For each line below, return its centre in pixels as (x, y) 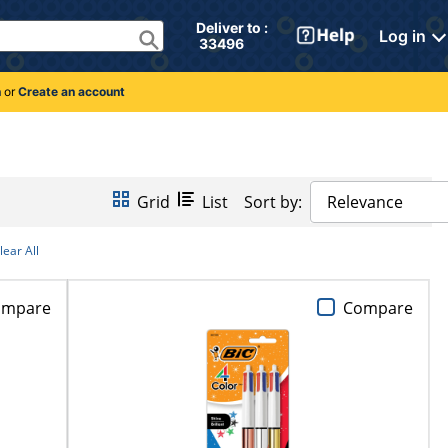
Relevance (365, 202)
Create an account (71, 91)
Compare (378, 307)
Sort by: (273, 202)
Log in (402, 36)
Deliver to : (233, 27)
